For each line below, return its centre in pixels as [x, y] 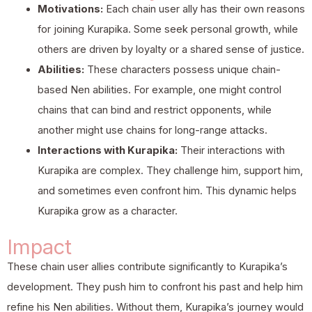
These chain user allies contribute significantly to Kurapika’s [147, 266]
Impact [39, 247]
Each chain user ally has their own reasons [204, 9]
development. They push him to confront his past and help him [155, 287]
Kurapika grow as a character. [107, 211]
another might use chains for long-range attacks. [152, 130]
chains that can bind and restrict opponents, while [154, 110]
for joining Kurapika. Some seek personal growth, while [167, 29]
